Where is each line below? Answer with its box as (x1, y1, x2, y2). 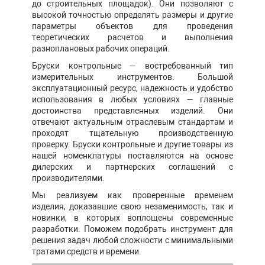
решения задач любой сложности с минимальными (32, 235, 233, 245)
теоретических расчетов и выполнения (32, 32, 233, 42)
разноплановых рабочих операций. (32, 43, 170, 53)
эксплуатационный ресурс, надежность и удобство (32, 83, 233, 93)
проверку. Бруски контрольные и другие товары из (32, 139, 233, 149)
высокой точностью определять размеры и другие (32, 9, 233, 20)
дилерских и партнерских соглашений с (32, 161, 233, 172)
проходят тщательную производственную (32, 128, 233, 138)
